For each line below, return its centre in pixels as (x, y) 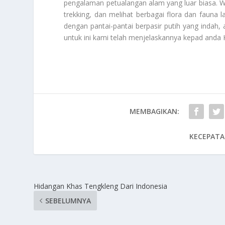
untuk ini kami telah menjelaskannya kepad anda (144, 37)
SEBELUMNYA (68, 200)
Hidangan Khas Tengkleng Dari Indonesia (101, 186)
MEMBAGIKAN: (155, 111)
